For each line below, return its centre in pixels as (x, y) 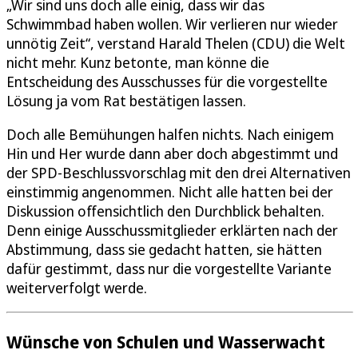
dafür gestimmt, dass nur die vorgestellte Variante (169, 268)
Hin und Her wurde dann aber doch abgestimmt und (172, 153)
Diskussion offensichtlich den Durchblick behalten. (165, 211)
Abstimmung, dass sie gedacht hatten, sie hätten (164, 249)
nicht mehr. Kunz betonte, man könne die (138, 62)
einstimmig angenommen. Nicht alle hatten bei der (170, 191)
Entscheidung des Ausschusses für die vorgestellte (167, 81)
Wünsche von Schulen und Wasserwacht (166, 341)
